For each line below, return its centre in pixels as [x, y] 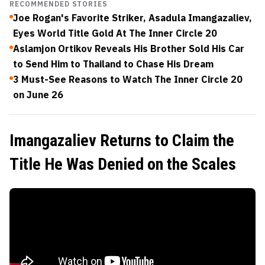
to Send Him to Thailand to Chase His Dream [113, 64]
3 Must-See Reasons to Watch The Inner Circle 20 [128, 79]
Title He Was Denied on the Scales [123, 164]
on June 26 [38, 94]
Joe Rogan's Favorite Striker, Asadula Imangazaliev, [132, 17]
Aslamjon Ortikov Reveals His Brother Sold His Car [129, 48]
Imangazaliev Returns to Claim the [122, 140]
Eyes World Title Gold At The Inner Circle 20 [115, 33]
